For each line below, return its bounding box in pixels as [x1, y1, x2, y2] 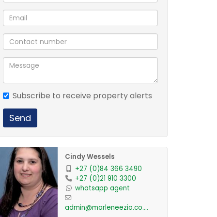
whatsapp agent [75, 184, 130, 193]
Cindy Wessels [64, 152, 115, 161]
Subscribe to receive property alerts [13, 90, 152, 101]
